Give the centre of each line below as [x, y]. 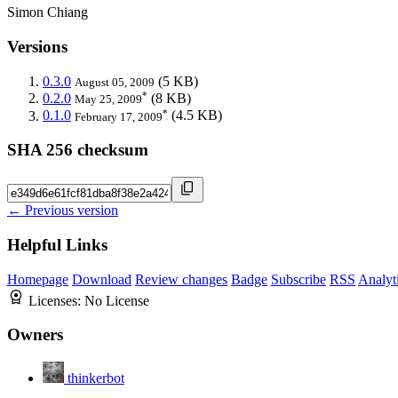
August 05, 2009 [115, 82]
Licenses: [56, 300]
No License [117, 300]
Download [102, 279]
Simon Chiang [48, 12]
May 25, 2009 [108, 99]
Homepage [38, 279]
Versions [37, 47]
